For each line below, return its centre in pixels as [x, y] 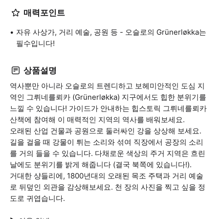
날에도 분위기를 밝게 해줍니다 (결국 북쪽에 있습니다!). [101, 164]
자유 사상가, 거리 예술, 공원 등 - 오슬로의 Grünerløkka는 [111, 32]
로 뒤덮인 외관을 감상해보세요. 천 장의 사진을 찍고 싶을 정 [108, 187]
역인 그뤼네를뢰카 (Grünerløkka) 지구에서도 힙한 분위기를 [108, 97]
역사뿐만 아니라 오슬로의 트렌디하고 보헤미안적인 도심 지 [107, 86]
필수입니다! [35, 43]
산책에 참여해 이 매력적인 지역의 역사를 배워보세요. [97, 120]
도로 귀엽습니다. [37, 198]
